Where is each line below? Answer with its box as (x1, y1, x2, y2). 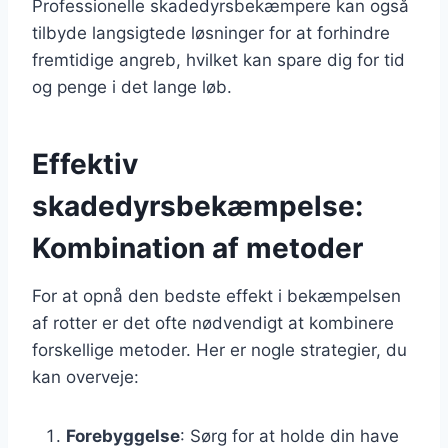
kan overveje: (32, 366, 139, 387)
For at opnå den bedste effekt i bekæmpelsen (32, 285, 401, 306)
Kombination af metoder (32, 230, 363, 265)
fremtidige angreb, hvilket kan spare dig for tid (32, 49, 405, 70)
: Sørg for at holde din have (180, 425, 399, 446)
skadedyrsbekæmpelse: (32, 188, 363, 223)
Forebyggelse (66, 425, 180, 446)
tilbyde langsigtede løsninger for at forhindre (32, 22, 390, 43)
